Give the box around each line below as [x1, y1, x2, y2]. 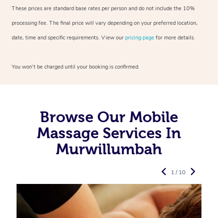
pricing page [125, 34, 154, 41]
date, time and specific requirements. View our [12, 34, 125, 41]
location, [176, 19, 198, 27]
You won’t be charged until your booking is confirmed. [12, 63, 140, 71]
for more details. [154, 34, 195, 41]
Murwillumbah [56, 140, 162, 157]
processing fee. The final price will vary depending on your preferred [12, 19, 176, 27]
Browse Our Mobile [40, 108, 178, 125]
